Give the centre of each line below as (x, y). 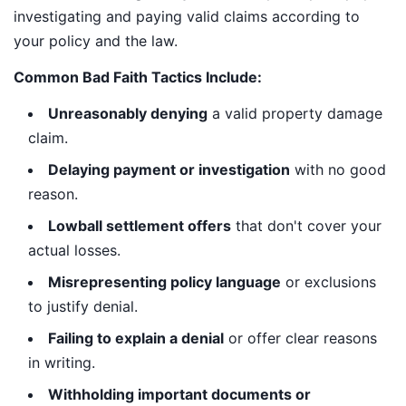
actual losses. (74, 250)
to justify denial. (83, 306)
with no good (338, 169)
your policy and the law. (96, 41)
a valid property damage (295, 113)
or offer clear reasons (300, 338)
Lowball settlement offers (140, 225)
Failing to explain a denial (136, 338)
